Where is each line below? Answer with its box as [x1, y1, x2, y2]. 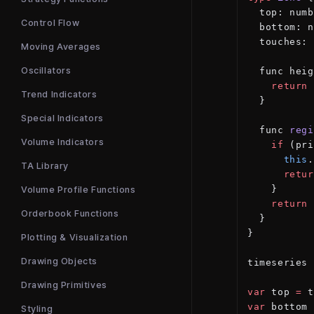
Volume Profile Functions [21, 184, 136, 195]
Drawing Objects [21, 256, 97, 266]
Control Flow [21, 18, 80, 28]
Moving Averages [21, 41, 101, 52]
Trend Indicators [21, 89, 97, 100]
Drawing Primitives [21, 280, 107, 290]
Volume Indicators [21, 137, 104, 147]
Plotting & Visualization [21, 232, 128, 243]
